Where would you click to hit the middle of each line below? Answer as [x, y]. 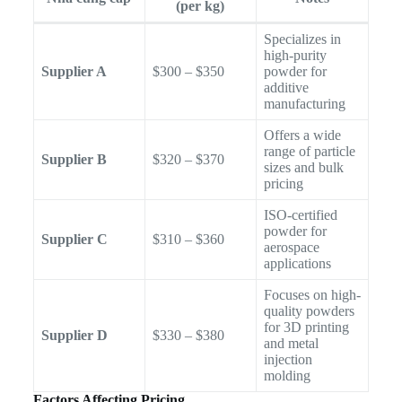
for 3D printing [306, 327]
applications [297, 263]
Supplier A [74, 71]
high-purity [295, 55]
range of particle [309, 151]
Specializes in [302, 39]
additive [286, 87]
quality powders [309, 310]
